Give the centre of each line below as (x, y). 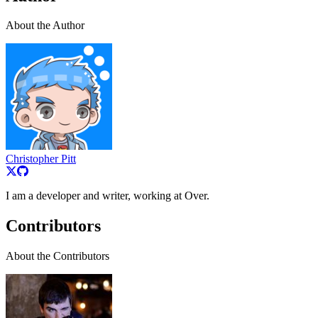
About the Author (45, 26)
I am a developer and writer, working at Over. (108, 196)
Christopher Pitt (41, 159)
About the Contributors (57, 256)
